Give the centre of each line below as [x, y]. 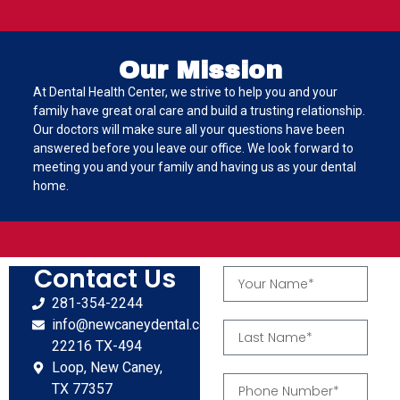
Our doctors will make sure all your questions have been [188, 129]
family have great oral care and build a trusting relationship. [199, 110]
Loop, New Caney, [108, 368]
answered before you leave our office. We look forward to [193, 148]
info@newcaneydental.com [136, 325]
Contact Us [104, 279]
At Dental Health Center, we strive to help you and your [185, 92]
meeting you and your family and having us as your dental [194, 167]
